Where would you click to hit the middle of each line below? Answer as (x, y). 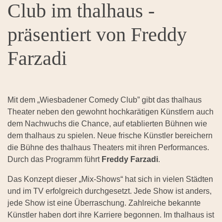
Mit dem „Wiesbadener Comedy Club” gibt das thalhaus (105, 100)
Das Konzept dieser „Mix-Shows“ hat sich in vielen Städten (110, 179)
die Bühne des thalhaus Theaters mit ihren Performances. (108, 148)
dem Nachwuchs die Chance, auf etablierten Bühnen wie (107, 124)
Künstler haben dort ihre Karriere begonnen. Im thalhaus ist (111, 215)
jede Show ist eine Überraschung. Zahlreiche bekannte (104, 203)
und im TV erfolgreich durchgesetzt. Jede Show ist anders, (110, 191)
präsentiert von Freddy (97, 35)
